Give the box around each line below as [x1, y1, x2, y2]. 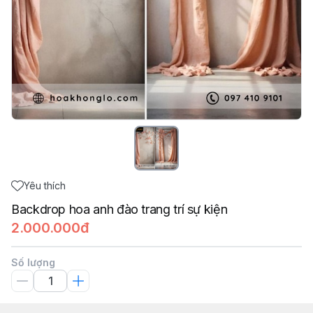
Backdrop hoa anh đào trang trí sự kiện [11, 202, 228, 217]
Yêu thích [24, 180, 66, 191]
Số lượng [11, 256, 55, 268]
